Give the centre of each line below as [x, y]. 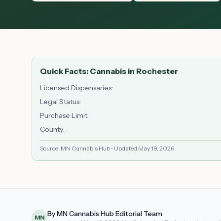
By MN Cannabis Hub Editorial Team [105, 214]
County [52, 129]
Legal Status [60, 102]
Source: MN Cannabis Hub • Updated [89, 148]
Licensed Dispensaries [76, 88]
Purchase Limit [64, 115]
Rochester [157, 71]
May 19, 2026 [156, 148]
